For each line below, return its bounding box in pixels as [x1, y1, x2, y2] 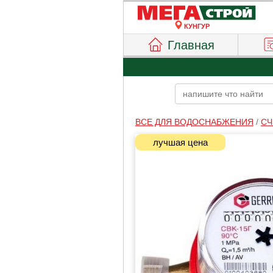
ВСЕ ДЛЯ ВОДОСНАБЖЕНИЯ [135, 117, 253, 127]
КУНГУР [184, 23, 210, 30]
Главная [168, 38, 215, 52]
